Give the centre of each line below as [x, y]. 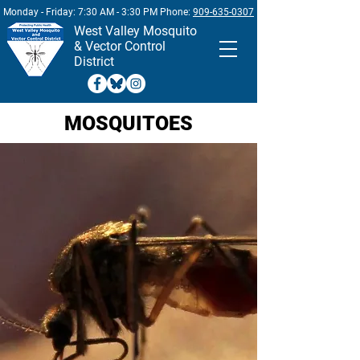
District [94, 61]
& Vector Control [120, 46]
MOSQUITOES [129, 123]
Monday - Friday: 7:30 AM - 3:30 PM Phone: [98, 12]
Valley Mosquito [151, 31]
